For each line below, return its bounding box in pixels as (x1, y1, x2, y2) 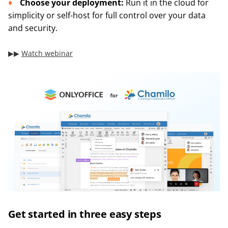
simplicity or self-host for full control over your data (8, 9, 206, 21)
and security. (8, 22, 58, 34)
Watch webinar (21, 48, 73, 58)
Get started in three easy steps (8, 207, 161, 221)
